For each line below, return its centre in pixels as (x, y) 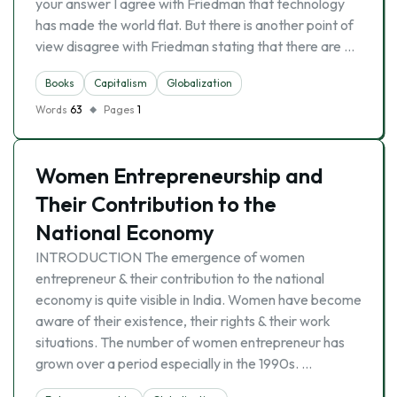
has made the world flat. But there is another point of (195, 25)
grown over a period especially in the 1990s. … (174, 363)
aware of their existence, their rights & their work (183, 321)
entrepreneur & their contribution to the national (180, 278)
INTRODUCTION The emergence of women (170, 257)
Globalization (199, 83)
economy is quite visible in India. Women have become (198, 300)
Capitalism (121, 83)
